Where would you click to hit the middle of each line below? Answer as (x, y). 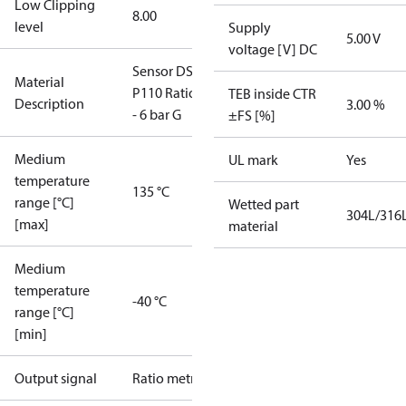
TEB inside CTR (272, 93)
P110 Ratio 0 (169, 92)
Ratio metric (169, 378)
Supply (250, 27)
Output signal (56, 378)
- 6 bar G (157, 114)
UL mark (253, 159)
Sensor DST (166, 71)
